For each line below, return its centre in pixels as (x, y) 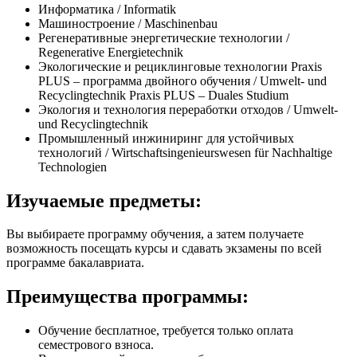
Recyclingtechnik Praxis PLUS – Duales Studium (163, 95)
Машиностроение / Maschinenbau (128, 23)
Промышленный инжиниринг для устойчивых (166, 138)
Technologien (73, 167)
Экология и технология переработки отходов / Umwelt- (188, 109)
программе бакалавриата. (75, 263)
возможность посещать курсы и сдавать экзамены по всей (164, 249)
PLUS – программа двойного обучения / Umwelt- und (182, 80)
